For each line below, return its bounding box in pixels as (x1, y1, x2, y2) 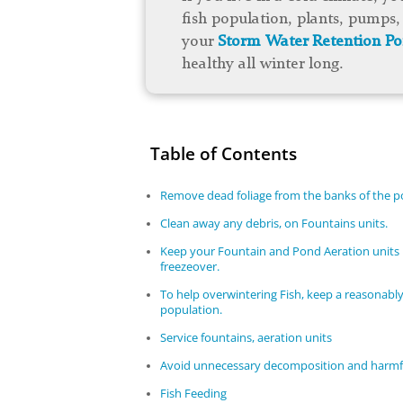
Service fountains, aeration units (160, 329, 333, 346)
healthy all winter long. (182, 55, 345, 72)
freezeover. (160, 258, 220, 275)
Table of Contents (146, 141, 298, 166)
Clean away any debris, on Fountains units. (160, 215, 389, 232)
